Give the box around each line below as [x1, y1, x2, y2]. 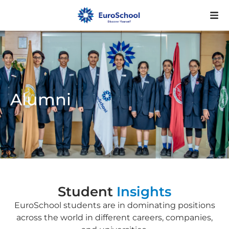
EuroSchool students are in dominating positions [14, 200, 215, 210]
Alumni [10, 89, 71, 109]
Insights [117, 184, 171, 200]
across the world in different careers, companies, [16, 213, 213, 222]
